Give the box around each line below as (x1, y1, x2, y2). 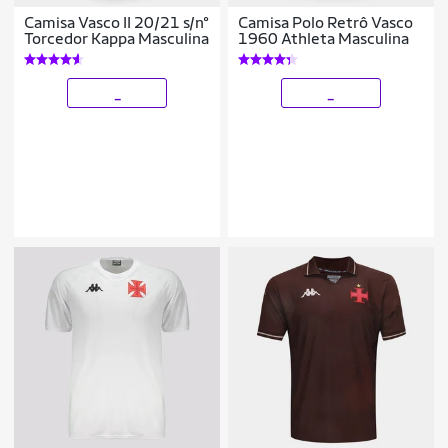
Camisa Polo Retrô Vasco (238, 12, 414, 32)
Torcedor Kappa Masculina (24, 28, 210, 48)
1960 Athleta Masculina (238, 28, 410, 48)
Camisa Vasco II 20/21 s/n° (24, 12, 210, 32)
